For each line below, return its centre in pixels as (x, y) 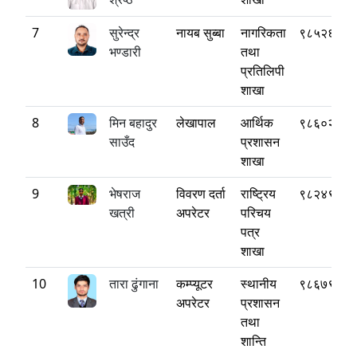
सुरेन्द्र (124, 33)
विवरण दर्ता (201, 194)
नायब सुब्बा (200, 33)
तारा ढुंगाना (134, 284)
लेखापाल (196, 123)
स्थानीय (259, 284)
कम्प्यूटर (194, 284)
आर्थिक (257, 123)
